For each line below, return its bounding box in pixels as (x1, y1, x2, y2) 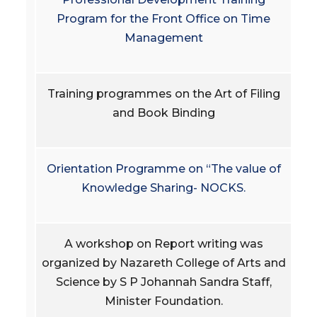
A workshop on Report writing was (64, 236, 263, 250)
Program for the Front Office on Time (57, 11, 270, 25)
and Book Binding (112, 105, 215, 120)
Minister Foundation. (104, 294, 223, 308)
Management (124, 30, 203, 45)
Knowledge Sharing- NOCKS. (81, 180, 246, 195)
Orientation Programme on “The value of (46, 161, 281, 175)
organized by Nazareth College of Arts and (41, 255, 286, 270)
